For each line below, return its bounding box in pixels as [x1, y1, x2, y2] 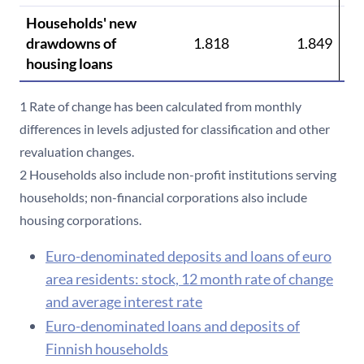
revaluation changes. [19, 143, 136, 159]
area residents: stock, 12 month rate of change [45, 269, 333, 288]
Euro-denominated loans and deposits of [45, 316, 300, 335]
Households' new [26, 13, 136, 32]
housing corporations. [19, 211, 141, 227]
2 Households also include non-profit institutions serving [19, 166, 336, 182]
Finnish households [45, 339, 168, 357]
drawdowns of [26, 33, 116, 52]
